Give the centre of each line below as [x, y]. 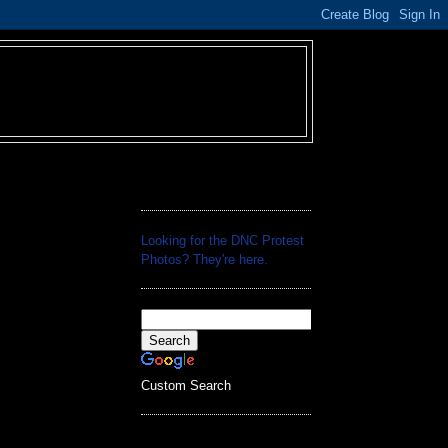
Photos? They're [190, 259]
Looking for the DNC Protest [222, 240]
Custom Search [186, 385]
